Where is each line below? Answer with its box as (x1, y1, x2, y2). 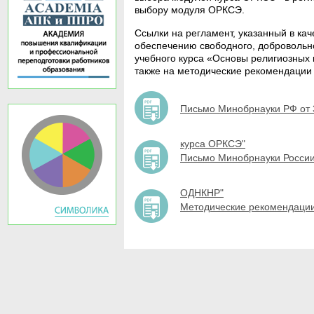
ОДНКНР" (180, 187, 224, 198)
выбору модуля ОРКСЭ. (135, 4, 245, 15)
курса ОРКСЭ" (180, 138, 245, 149)
